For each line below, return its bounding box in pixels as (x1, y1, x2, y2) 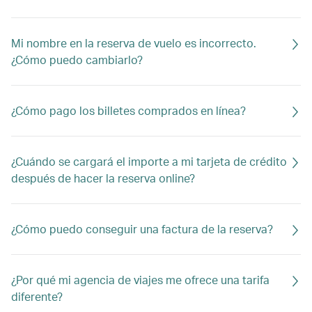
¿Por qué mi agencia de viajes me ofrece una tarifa (11, 272, 270, 287)
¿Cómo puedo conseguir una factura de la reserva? (11, 221, 273, 236)
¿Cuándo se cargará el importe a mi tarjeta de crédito (11, 154, 287, 169)
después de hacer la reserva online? (11, 171, 195, 185)
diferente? (11, 289, 63, 304)
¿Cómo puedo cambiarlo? (11, 52, 143, 67)
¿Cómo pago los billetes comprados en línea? (11, 103, 246, 118)
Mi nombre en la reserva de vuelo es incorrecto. (11, 36, 256, 50)
